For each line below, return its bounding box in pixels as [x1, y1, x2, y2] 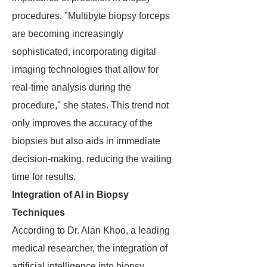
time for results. [12, 172, 76, 182]
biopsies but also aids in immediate [12, 136, 160, 146]
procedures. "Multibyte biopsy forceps [12, 11, 170, 21]
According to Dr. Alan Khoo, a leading [12, 225, 170, 235]
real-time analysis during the [12, 82, 131, 92]
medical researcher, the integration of [12, 243, 167, 253]
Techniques [12, 207, 65, 218]
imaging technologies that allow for [12, 64, 159, 74]
